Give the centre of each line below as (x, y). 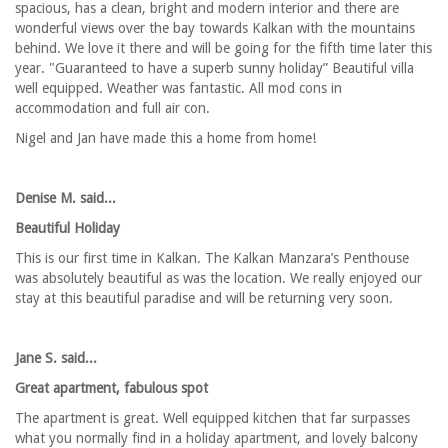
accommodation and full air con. (112, 108)
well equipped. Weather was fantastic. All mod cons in (178, 88)
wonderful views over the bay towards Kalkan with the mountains (215, 28)
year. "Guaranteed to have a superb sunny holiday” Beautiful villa (214, 68)
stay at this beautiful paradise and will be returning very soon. (204, 298)
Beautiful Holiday (67, 228)
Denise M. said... (65, 198)
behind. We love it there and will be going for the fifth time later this (223, 48)
